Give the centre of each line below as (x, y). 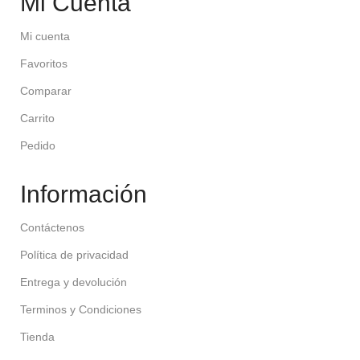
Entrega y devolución (74, 282)
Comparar (46, 90)
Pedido (38, 145)
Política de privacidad (74, 254)
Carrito (37, 118)
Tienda (37, 336)
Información (84, 194)
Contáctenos (52, 227)
